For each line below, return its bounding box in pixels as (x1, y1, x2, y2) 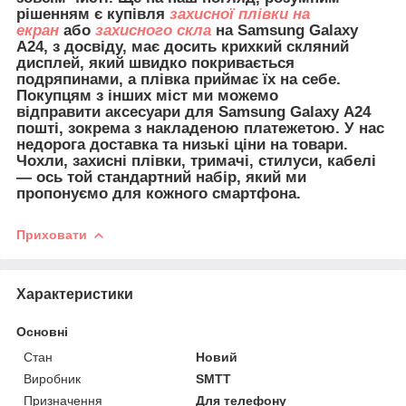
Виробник (24, 371, 81, 386)
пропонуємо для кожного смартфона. (16, 184, 301, 202)
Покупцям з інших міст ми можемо (16, 86, 278, 104)
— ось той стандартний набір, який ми (16, 168, 306, 186)
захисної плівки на (169, 5, 310, 23)
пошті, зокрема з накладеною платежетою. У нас (16, 119, 384, 137)
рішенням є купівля (16, 5, 169, 23)
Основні (16, 324, 68, 339)
